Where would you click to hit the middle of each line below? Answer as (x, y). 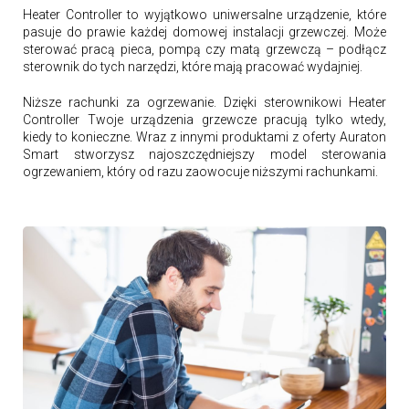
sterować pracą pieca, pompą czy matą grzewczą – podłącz (204, 49)
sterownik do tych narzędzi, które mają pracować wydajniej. (193, 66)
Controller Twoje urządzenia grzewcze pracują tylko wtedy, (204, 119)
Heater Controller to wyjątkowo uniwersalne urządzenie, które (204, 14)
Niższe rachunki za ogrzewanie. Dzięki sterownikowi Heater (204, 102)
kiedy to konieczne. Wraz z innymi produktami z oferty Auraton (204, 136)
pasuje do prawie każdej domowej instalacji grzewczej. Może (204, 31)
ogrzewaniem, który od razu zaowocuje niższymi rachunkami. (200, 171)
